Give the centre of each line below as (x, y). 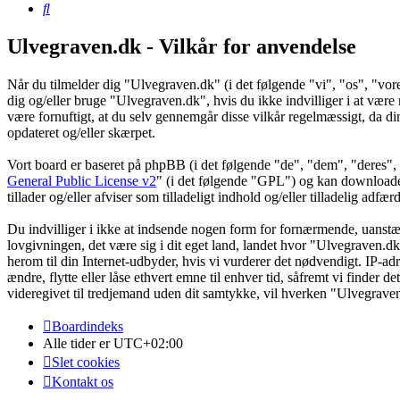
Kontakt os (83, 382)
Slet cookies (86, 362)
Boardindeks (87, 327)
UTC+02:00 (148, 344)
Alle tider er (78, 344)
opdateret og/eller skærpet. (81, 133)
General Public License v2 (82, 181)
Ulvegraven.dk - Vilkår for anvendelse (182, 47)
